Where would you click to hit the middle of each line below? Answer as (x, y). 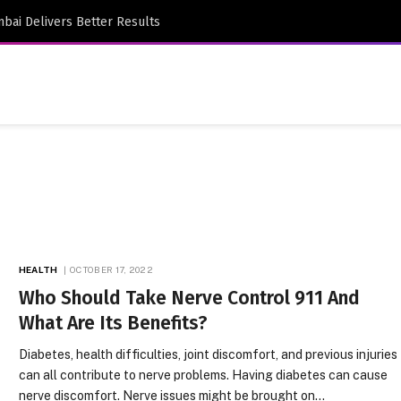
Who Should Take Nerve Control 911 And (190, 298)
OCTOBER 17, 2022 (111, 269)
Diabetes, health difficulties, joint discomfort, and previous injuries (209, 354)
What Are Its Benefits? (114, 323)
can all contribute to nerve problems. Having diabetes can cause (204, 375)
